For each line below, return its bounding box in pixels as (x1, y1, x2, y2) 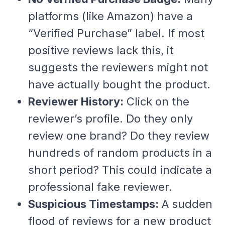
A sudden (158, 197, 212, 210)
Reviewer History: (28, 94, 124, 108)
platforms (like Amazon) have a (28, 9, 193, 23)
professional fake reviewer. (28, 180, 172, 193)
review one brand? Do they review (28, 129, 209, 142)
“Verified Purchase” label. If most (28, 26, 204, 40)
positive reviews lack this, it (28, 43, 173, 57)
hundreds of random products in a (28, 146, 212, 159)
